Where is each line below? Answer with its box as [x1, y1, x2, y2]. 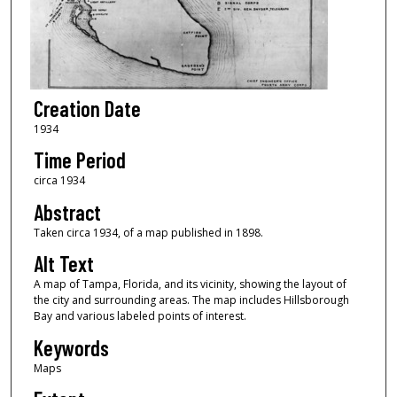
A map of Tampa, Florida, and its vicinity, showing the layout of [33, 276, 346, 292]
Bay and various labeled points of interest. [33, 308, 246, 324]
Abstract [33, 198, 101, 225]
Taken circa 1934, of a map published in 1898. [33, 224, 263, 240]
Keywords [33, 334, 109, 361]
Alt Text [33, 251, 94, 277]
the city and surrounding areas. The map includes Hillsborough [33, 292, 349, 308]
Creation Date [33, 95, 141, 121]
